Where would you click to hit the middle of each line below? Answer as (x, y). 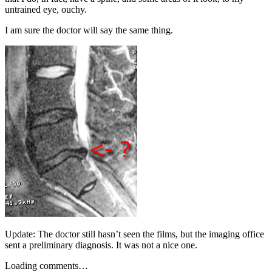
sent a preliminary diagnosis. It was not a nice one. (101, 245)
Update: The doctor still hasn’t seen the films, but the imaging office (134, 234)
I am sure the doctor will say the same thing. (89, 30)
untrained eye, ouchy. (46, 10)
